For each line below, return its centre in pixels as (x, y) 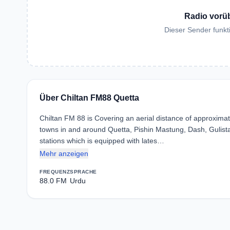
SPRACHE (83, 172)
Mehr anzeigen (64, 154)
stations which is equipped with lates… (102, 141)
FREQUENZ (55, 172)
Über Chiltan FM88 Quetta (89, 98)
